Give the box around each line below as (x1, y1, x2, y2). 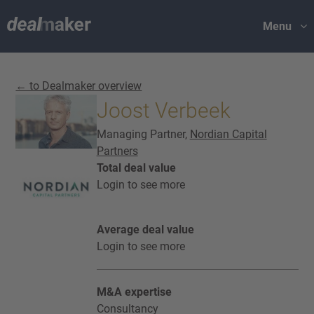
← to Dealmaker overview (15, 79, 142, 93)
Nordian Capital (189, 128, 267, 141)
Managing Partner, (96, 128, 190, 141)
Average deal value (96, 223, 194, 236)
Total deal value (96, 161, 176, 175)
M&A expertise (96, 285, 172, 299)
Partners (96, 144, 138, 158)
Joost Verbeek (96, 98, 231, 123)
